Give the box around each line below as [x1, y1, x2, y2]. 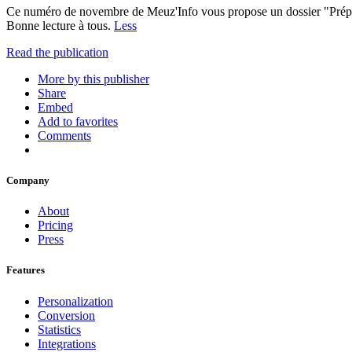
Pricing [38, 218, 73, 233]
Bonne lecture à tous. [6, 18, 114, 32]
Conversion [38, 308, 95, 322]
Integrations [38, 336, 96, 350]
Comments [38, 128, 91, 142]
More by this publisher [38, 71, 149, 86]
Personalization [38, 294, 113, 308]
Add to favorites [38, 114, 118, 128]
